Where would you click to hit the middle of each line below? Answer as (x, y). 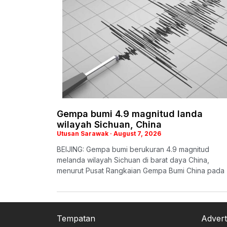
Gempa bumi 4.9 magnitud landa (130, 114)
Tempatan (76, 219)
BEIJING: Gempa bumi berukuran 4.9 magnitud (133, 149)
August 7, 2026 (137, 134)
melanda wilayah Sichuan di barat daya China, (133, 160)
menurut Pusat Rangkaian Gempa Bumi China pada (141, 171)
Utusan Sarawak (83, 134)
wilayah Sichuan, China (109, 125)
